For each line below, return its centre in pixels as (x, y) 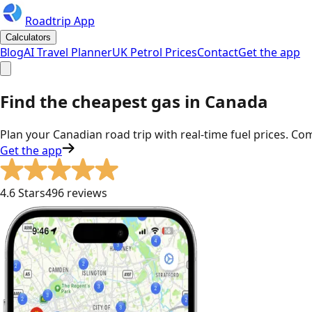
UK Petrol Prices (155, 52)
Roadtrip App (60, 21)
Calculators (28, 37)
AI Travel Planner (68, 52)
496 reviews (76, 193)
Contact (218, 52)
